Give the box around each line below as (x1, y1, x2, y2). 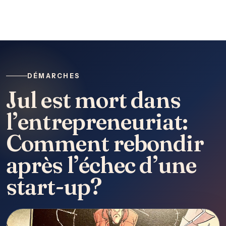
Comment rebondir (6, 129, 204, 157)
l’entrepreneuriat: (6, 107, 188, 135)
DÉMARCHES (27, 72, 81, 80)
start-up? (6, 173, 101, 200)
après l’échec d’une (6, 151, 196, 179)
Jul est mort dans (6, 86, 181, 114)
